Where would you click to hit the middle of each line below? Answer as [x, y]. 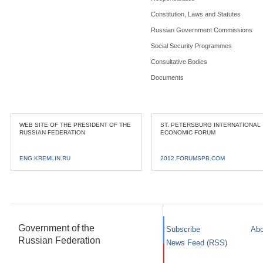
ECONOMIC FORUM [188, 132]
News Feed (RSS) [197, 243]
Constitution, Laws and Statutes [196, 14]
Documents [168, 77]
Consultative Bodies [179, 62]
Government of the [57, 228]
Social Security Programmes [192, 46]
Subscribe [183, 229]
